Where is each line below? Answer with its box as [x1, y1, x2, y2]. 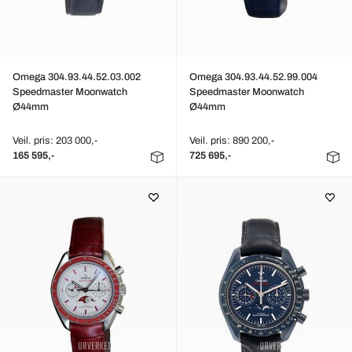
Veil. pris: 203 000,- [13, 135, 97, 146]
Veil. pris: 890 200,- [189, 135, 274, 146]
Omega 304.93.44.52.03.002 [13, 71, 141, 82]
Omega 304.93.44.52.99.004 [189, 71, 317, 82]
